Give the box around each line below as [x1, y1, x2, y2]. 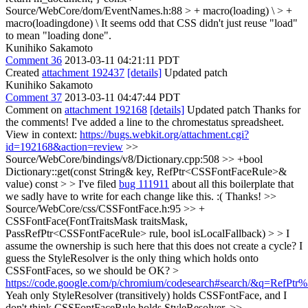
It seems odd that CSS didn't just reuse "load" [98, 17, 298, 29]
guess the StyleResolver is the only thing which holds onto [5, 252, 258, 264]
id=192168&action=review [5, 141, 123, 153]
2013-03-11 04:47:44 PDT [65, 91, 180, 103]
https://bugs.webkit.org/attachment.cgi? [80, 129, 249, 140]
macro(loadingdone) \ [5, 17, 98, 29]
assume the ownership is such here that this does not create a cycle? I [5, 240, 302, 252]
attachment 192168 [65, 104, 147, 115]
